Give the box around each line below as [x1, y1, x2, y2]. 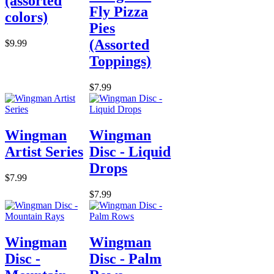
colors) [5, 9, 48, 26]
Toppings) [89, 53, 152, 70]
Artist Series [5, 144, 83, 160]
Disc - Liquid [89, 144, 171, 160]
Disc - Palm [89, 251, 162, 267]
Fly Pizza [89, 4, 149, 20]
